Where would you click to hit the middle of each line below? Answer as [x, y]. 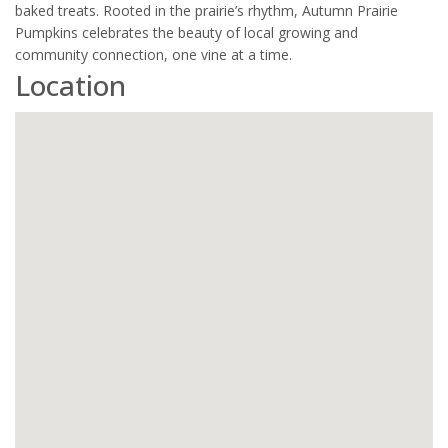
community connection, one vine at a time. [153, 54]
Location [70, 84]
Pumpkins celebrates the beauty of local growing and [186, 32]
